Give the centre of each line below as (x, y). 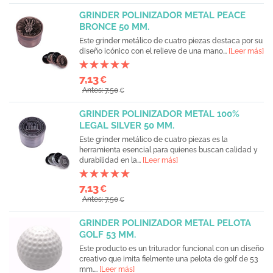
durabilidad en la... (111, 160)
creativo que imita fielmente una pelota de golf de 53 (168, 259)
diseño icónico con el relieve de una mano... (154, 51)
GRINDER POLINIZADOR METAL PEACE (162, 15)
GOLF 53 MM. (108, 235)
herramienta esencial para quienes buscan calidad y (168, 150)
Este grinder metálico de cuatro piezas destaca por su (171, 41)
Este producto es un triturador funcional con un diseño (172, 249)
